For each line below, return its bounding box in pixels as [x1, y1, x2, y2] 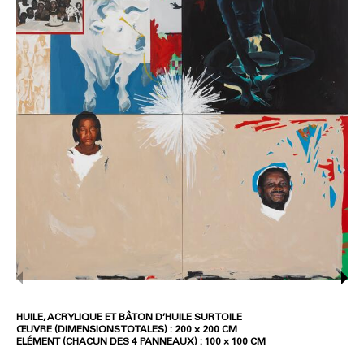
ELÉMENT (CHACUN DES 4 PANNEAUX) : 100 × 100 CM [16, 336, 266, 347]
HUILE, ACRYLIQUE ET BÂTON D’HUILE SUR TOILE [16, 311, 242, 323]
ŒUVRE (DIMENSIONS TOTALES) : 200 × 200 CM [16, 323, 237, 335]
